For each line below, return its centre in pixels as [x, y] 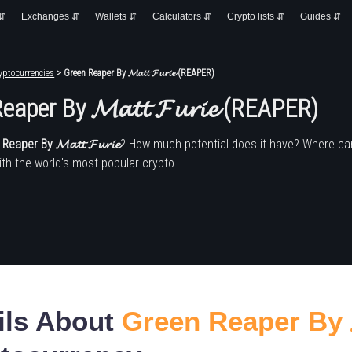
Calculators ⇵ [182, 16]
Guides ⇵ [321, 16]
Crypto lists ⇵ [256, 16]
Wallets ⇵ [116, 16]
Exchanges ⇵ [50, 16]
